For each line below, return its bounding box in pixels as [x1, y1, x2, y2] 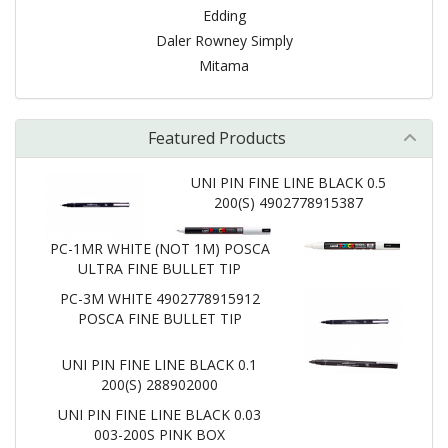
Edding [202, 6, 246, 25]
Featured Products [148, 127, 286, 149]
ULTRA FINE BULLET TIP [78, 258, 242, 278]
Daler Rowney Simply [155, 31, 293, 50]
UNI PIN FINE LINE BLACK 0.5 [190, 173, 386, 192]
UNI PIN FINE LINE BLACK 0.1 [62, 354, 258, 374]
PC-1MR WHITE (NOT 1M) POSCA [49, 238, 270, 258]
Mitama [199, 56, 249, 75]
